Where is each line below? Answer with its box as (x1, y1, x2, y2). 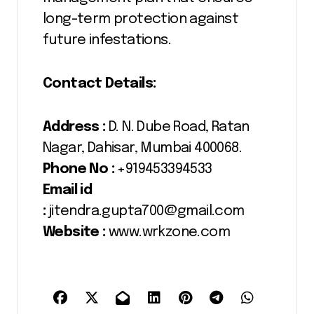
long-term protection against (43, 11, 239, 27)
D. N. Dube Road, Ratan (105, 119, 250, 135)
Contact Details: (43, 76, 156, 91)
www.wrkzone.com (109, 224, 230, 240)
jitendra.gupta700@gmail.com (46, 203, 245, 219)
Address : (43, 119, 106, 135)
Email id (43, 182, 93, 198)
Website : (43, 224, 109, 240)
